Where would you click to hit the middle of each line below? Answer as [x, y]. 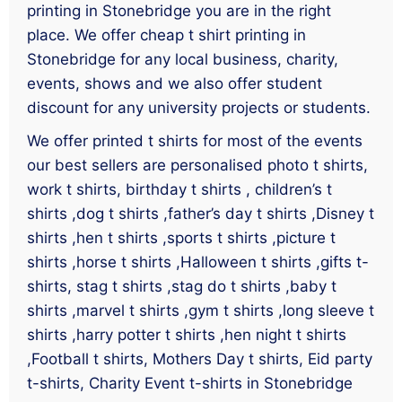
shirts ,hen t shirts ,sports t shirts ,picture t [181, 237]
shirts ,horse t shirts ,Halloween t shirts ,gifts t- [198, 262]
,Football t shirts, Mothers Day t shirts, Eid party [200, 358]
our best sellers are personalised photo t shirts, [197, 165]
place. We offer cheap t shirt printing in [166, 35]
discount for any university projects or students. [199, 107]
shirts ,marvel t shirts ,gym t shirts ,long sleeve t [201, 310]
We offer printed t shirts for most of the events [195, 140]
